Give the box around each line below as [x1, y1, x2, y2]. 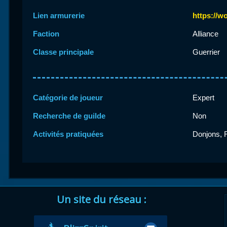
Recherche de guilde [32, 111, 105, 121]
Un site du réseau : [56, 193, 146, 207]
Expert [192, 93, 214, 102]
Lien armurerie [32, 11, 85, 20]
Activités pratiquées [32, 130, 103, 139]
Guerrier [192, 48, 220, 57]
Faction [32, 29, 59, 39]
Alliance [192, 29, 218, 39]
